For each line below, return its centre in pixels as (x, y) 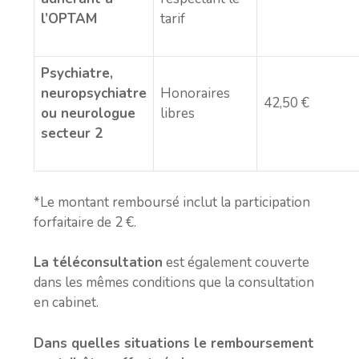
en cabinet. (66, 303)
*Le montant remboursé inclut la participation (172, 202)
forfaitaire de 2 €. (85, 222)
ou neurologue (88, 113)
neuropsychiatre (94, 93)
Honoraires (195, 93)
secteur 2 (72, 133)
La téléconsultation (98, 262)
